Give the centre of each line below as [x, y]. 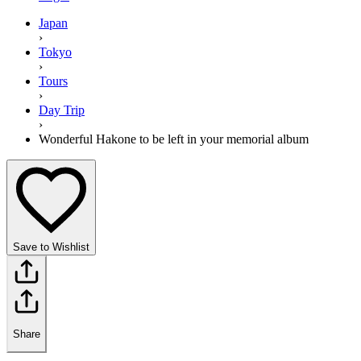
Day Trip [62, 110]
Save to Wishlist [51, 247]
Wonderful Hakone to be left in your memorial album [174, 139]
